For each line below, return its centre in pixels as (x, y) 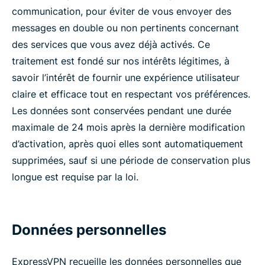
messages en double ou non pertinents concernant (125, 28)
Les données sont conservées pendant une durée (122, 111)
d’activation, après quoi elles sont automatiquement (127, 144)
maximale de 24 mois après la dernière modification (128, 127)
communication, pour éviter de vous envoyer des (122, 11)
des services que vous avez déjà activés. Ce (111, 44)
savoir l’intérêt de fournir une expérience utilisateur (126, 77)
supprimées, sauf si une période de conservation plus (131, 160)
